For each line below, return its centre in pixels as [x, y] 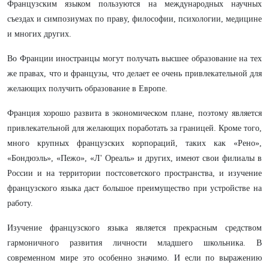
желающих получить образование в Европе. [87, 89]
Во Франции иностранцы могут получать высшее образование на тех [134, 59]
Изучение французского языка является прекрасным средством [134, 228]
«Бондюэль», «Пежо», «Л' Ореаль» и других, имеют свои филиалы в [134, 158]
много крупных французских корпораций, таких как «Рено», [134, 143]
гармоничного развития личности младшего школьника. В [134, 243]
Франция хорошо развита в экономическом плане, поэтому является [134, 113]
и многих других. [39, 34]
